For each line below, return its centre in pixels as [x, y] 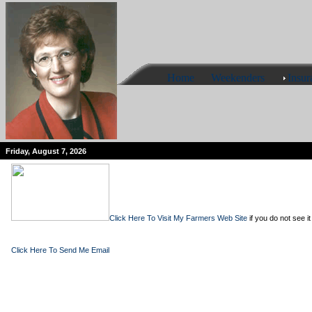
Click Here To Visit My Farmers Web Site [178, 218]
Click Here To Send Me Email [60, 250]
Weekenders [238, 78]
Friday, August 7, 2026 [46, 151]
